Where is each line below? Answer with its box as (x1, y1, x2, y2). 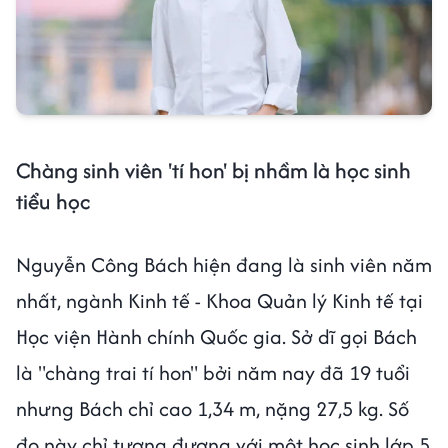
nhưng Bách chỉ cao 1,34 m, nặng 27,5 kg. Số (16, 393, 409, 423)
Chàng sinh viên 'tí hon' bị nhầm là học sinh (16, 154, 411, 186)
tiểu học (16, 185, 90, 217)
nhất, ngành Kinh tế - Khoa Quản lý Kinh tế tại (16, 285, 423, 315)
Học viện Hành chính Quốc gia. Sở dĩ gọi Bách (16, 321, 417, 351)
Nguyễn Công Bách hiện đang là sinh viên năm (16, 249, 432, 279)
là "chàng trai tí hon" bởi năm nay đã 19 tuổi (16, 357, 410, 387)
